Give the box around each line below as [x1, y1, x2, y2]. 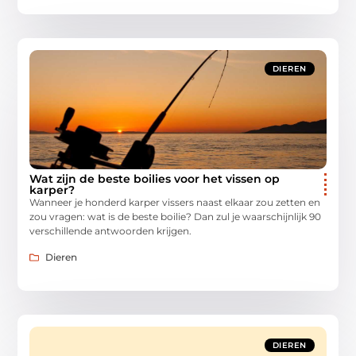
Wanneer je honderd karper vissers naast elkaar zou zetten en [29, 196, 321, 209]
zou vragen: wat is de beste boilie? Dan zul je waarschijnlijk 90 [29, 211, 322, 223]
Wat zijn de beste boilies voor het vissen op [29, 172, 281, 187]
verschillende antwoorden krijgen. [29, 225, 192, 238]
